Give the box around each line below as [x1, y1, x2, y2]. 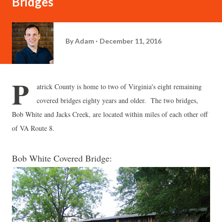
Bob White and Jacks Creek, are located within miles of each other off [12, 110, 208, 119]
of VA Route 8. [12, 123, 55, 133]
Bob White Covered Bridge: [12, 152, 112, 164]
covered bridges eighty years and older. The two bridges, [37, 96, 198, 105]
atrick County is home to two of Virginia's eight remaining [37, 82, 202, 91]
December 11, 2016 [100, 36, 162, 45]
